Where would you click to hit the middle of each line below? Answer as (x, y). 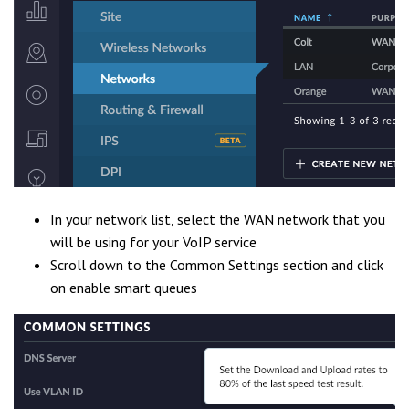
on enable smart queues (124, 288)
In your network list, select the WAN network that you (218, 219)
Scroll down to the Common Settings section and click (217, 265)
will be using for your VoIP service (153, 242)
